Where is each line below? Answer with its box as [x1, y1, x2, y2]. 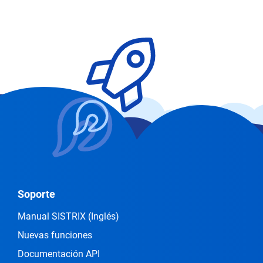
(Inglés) [88, 211, 119, 222]
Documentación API [18, 248, 100, 259]
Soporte [18, 188, 55, 200]
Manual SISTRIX [18, 211, 88, 222]
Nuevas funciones [18, 230, 92, 241]
